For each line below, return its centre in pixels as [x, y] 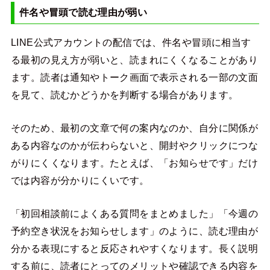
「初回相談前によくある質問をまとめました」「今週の [134, 214]
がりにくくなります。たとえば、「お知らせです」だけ [134, 162]
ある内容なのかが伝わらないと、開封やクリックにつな [134, 145]
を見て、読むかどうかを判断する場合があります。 [124, 94]
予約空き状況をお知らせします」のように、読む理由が [134, 231]
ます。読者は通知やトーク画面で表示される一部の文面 [134, 77]
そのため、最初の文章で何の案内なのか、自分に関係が [134, 127]
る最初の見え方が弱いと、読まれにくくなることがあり [134, 59]
